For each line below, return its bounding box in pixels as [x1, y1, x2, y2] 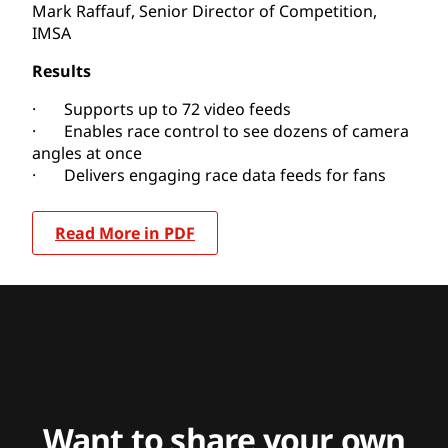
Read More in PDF [55, 221, 195, 244]
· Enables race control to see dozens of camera [32, 119, 409, 142]
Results [32, 59, 91, 82]
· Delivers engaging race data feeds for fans [32, 163, 386, 186]
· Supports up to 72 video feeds [32, 97, 291, 120]
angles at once [32, 141, 142, 164]
